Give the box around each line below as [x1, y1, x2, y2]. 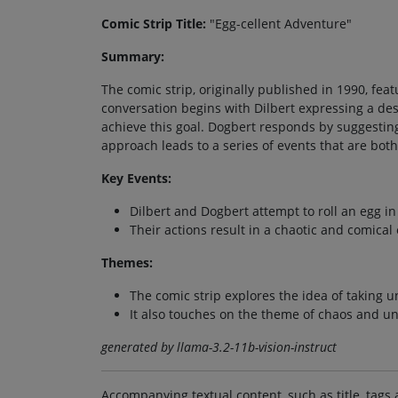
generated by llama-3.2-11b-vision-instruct [101, 338, 337, 355]
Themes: [101, 253, 153, 271]
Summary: [101, 47, 164, 65]
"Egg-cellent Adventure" [206, 14, 352, 32]
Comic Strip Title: [101, 14, 206, 32]
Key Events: [101, 169, 171, 187]
